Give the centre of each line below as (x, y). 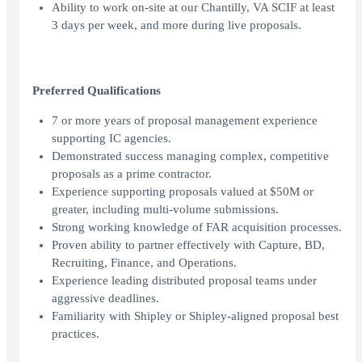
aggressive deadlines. (105, 299)
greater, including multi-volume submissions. (165, 210)
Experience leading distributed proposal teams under (184, 281)
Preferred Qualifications (97, 91)
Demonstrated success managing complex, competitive (190, 156)
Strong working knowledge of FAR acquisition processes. (197, 227)
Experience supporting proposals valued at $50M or (183, 192)
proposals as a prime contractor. (132, 174)
